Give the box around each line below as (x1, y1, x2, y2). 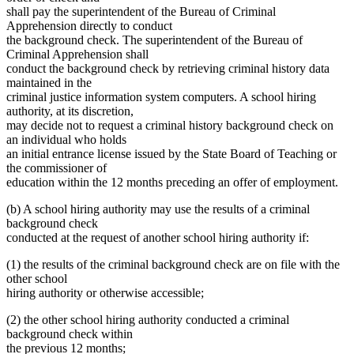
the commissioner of (6, 161, 107, 175)
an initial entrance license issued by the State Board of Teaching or (6, 147, 337, 161)
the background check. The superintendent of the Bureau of (6, 33, 303, 47)
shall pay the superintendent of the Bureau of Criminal (6, 5, 276, 19)
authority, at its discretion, (6, 104, 134, 119)
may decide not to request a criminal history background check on (6, 119, 333, 133)
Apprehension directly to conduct (6, 19, 172, 33)
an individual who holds (6, 133, 126, 147)
